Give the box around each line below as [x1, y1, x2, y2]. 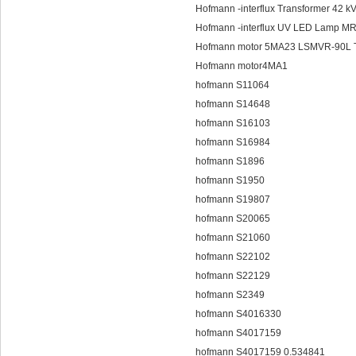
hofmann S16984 [195, 137, 270, 148]
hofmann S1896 [195, 156, 265, 167]
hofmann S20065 [195, 213, 270, 224]
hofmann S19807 [195, 194, 270, 205]
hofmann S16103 [195, 118, 270, 129]
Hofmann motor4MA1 [195, 60, 288, 72]
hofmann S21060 [195, 232, 270, 243]
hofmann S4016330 [195, 308, 281, 319]
